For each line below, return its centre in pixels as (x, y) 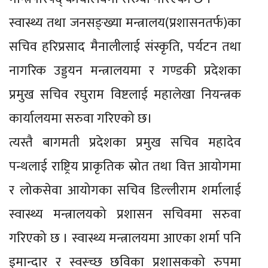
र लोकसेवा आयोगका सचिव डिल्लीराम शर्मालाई (125, 190)
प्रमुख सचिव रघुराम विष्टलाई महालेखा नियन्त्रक (125, 95)
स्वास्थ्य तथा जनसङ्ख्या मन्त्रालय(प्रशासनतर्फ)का (125, 23)
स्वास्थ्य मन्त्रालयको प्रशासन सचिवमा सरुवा (125, 214)
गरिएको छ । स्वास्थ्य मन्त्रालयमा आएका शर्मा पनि (125, 238)
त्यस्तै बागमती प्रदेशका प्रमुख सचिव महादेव (125, 142)
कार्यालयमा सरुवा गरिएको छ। (81, 118)
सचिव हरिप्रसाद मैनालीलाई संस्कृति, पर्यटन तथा (125, 47)
